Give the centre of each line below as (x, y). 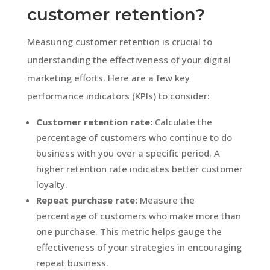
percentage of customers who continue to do (134, 137)
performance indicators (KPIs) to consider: (118, 96)
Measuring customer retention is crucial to (119, 41)
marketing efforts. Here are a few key (108, 77)
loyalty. (52, 184)
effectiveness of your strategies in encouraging (139, 247)
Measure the (166, 200)
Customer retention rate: (94, 121)
